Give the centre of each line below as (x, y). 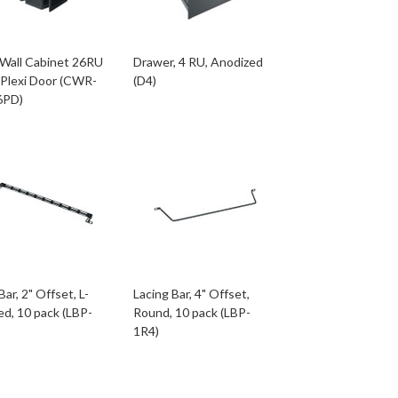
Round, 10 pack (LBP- (191, 312)
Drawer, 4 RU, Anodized (198, 62)
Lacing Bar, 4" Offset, (191, 294)
